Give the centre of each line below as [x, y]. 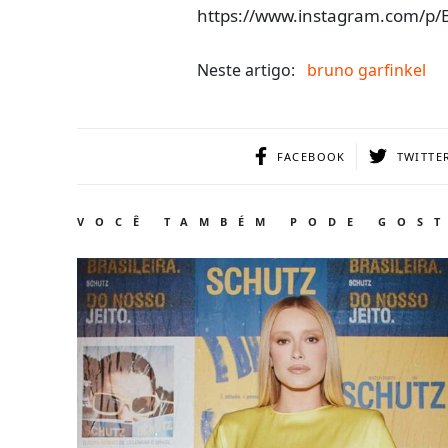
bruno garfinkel [366, 69]
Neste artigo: [246, 69]
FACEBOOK [311, 156]
